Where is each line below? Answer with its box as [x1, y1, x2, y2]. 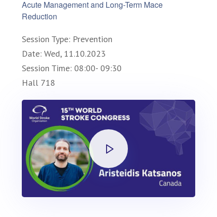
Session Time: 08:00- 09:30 [22, 62, 122, 74]
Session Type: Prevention [22, 33, 112, 45]
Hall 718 [22, 77, 55, 89]
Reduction [22, 11, 57, 22]
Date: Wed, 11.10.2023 [22, 48, 106, 60]
